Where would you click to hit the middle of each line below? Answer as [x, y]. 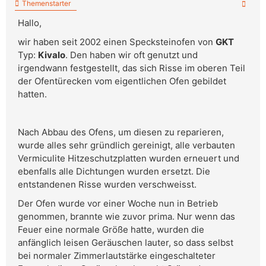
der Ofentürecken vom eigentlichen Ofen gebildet [122, 81]
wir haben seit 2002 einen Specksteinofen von [117, 42]
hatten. [32, 94]
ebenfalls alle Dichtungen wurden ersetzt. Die [114, 172]
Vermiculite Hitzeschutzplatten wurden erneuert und [129, 159]
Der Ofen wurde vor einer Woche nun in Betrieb [118, 204]
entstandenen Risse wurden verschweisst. [107, 185]
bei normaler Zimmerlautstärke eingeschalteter [117, 256]
